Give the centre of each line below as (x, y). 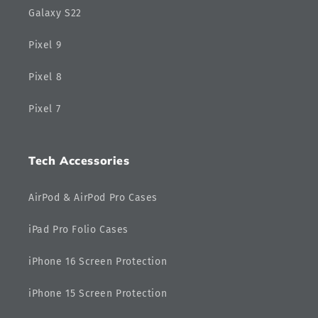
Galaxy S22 (55, 13)
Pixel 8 (45, 77)
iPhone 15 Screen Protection (98, 294)
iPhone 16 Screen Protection (98, 262)
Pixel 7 (45, 109)
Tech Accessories (79, 161)
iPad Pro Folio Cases (78, 230)
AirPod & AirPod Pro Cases (93, 198)
